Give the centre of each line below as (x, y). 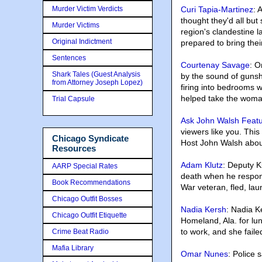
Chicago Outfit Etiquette (89, 215)
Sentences (69, 58)
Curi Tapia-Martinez (217, 9)
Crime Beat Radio (80, 231)
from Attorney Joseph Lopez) (97, 82)
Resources (74, 148)
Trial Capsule (73, 99)
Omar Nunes (204, 254)
